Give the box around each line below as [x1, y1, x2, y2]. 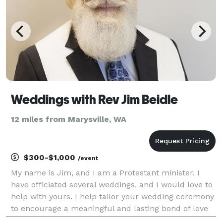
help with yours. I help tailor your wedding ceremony [11, 191, 214, 201]
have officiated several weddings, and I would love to [11, 179, 213, 189]
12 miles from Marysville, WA [11, 114, 126, 124]
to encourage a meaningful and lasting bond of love [11, 203, 208, 213]
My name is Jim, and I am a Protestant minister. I [11, 167, 200, 177]
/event [78, 154, 98, 162]
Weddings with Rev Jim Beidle [11, 92, 178, 107]
